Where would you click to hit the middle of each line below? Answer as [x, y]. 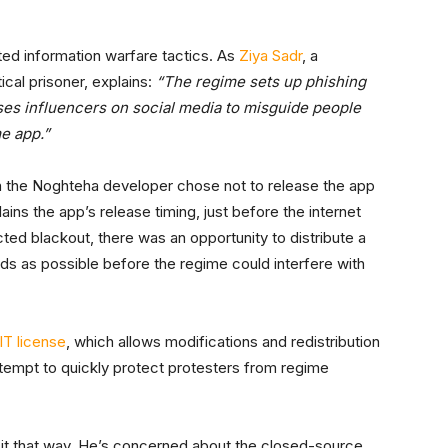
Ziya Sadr [270, 56]
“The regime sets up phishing [261, 82]
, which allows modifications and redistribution [223, 342]
